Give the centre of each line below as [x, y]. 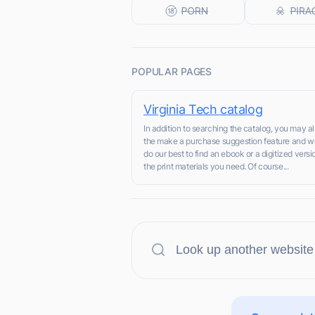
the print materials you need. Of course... [216, 166]
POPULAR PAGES [172, 71]
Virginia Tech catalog [203, 109]
